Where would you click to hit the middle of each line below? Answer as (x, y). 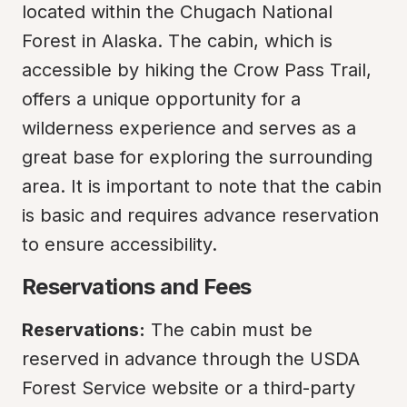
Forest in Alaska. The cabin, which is (177, 41)
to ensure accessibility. (119, 244)
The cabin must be (229, 330)
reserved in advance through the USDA (191, 359)
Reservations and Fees (137, 287)
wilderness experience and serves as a (189, 128)
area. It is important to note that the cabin (202, 186)
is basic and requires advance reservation (200, 215)
